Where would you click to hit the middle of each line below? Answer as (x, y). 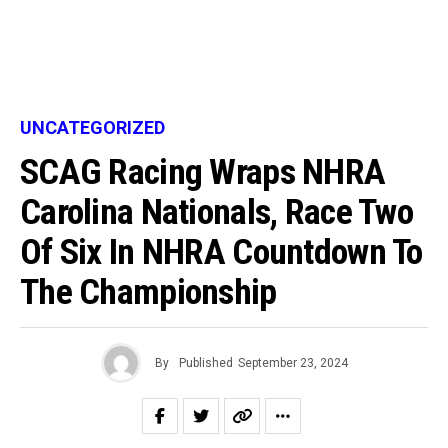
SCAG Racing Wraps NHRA (203, 172)
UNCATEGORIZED (92, 127)
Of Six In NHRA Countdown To (221, 252)
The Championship (148, 292)
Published (205, 363)
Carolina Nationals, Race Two (216, 212)
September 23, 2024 (292, 363)
